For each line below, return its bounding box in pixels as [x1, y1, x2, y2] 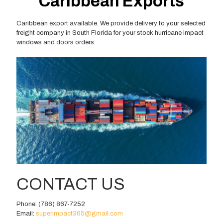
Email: [16, 210, 36, 217]
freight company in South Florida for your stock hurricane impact [16, 29, 204, 36]
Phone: [16, 200, 38, 208]
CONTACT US [16, 175, 125, 193]
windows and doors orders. [16, 38, 96, 46]
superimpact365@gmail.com [36, 210, 123, 217]
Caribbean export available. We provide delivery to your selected [16, 19, 206, 27]
